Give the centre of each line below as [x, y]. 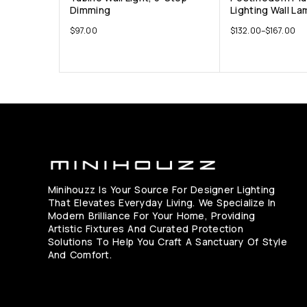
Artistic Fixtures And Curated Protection [146, 228]
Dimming [90, 10]
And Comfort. [80, 254]
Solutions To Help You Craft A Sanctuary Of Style [168, 241]
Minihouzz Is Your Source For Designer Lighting [162, 189]
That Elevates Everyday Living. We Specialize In [162, 202]
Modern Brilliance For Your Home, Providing [152, 215]
